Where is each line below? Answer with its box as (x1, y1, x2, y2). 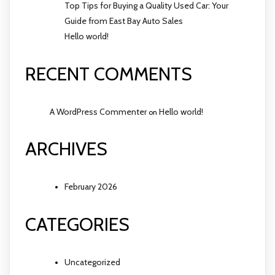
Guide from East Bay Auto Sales (64, 15, 183, 26)
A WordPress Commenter (50, 106, 147, 117)
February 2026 (64, 181, 117, 193)
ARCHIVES (25, 137, 107, 161)
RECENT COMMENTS (25, 62, 192, 85)
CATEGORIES (25, 213, 130, 236)
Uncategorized (64, 257, 120, 268)
